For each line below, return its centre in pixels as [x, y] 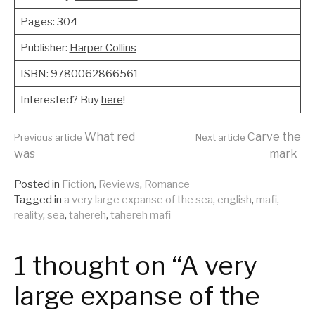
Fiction [78, 184]
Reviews [119, 184]
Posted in [37, 184]
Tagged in [38, 200]
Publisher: [45, 47]
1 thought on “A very [135, 266]
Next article [220, 137]
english [234, 200]
